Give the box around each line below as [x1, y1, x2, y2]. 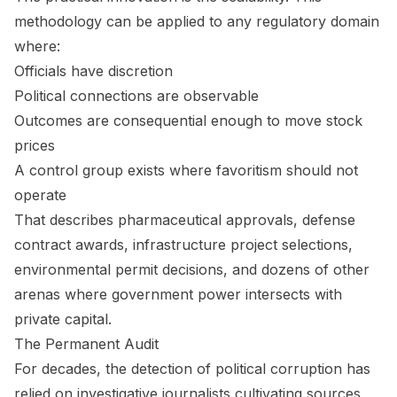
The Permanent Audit [14, 334, 159, 353]
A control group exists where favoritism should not [14, 160, 358, 179]
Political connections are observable [14, 86, 259, 105]
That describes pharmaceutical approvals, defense [14, 210, 355, 229]
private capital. [14, 309, 112, 328]
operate [14, 185, 66, 204]
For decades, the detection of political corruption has [14, 359, 370, 378]
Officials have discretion [14, 61, 173, 80]
